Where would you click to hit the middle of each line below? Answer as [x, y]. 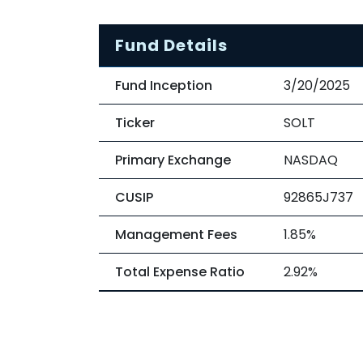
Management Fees [176, 235]
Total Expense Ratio [180, 272]
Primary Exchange [173, 160]
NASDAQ [311, 160]
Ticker [135, 123]
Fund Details [171, 45]
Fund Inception [164, 85]
